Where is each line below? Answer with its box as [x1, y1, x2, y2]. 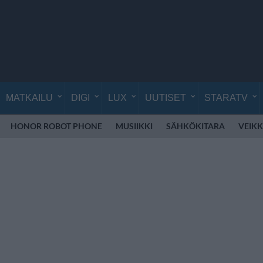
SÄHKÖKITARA [166, 121, 225, 131]
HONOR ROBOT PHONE [11, 121, 102, 131]
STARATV [204, 93, 248, 103]
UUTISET [145, 93, 186, 103]
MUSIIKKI [116, 121, 153, 131]
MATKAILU [6, 93, 53, 103]
